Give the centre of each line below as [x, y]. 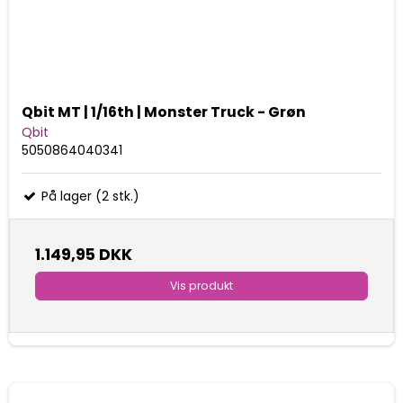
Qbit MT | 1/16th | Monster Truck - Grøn [164, 112]
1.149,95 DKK [84, 254]
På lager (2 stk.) [89, 196]
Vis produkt [201, 285]
